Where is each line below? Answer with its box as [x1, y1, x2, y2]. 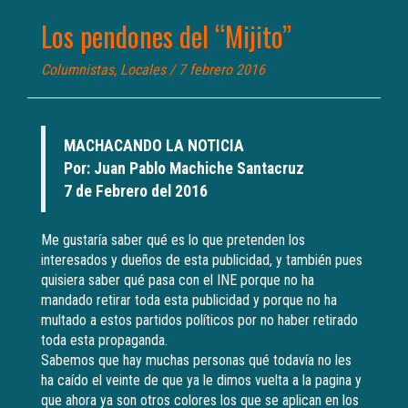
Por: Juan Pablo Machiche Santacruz [64, 159, 304, 178]
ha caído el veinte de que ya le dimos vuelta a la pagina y [41, 372, 362, 390]
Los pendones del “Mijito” [41, 15, 291, 57]
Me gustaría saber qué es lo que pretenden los [41, 231, 305, 250]
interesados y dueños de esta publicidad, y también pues [41, 251, 362, 270]
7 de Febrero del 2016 [64, 182, 208, 201]
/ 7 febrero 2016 [166, 61, 265, 79]
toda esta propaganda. [41, 331, 168, 350]
